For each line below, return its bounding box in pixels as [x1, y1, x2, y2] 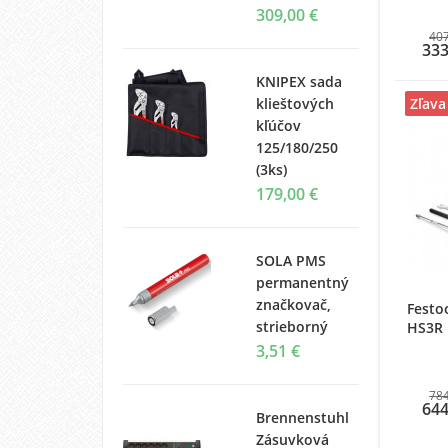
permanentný [255, 272, 349, 292]
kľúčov [255, 115, 301, 135]
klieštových [255, 93, 334, 113]
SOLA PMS [255, 250, 326, 270]
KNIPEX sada [255, 71, 342, 91]
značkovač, [255, 294, 331, 314]
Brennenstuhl [255, 407, 349, 427]
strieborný [255, 316, 328, 336]
